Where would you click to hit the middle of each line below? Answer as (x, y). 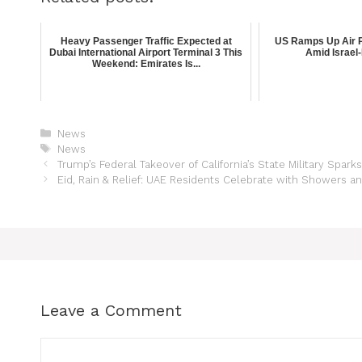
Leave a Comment (111, 310)
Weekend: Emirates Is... (146, 63)
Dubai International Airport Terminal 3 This (146, 52)
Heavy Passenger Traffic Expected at (146, 41)
